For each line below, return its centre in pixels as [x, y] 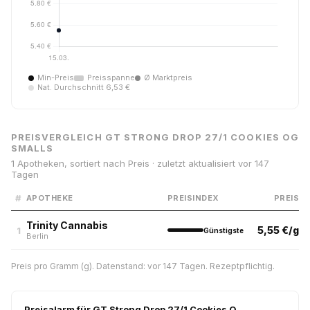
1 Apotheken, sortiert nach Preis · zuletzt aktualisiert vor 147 [140, 163]
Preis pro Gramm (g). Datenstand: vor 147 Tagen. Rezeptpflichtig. [143, 266]
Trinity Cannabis [67, 225]
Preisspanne [111, 77]
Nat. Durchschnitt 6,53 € [84, 87]
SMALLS [33, 148]
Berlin [37, 236]
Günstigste [224, 230]
